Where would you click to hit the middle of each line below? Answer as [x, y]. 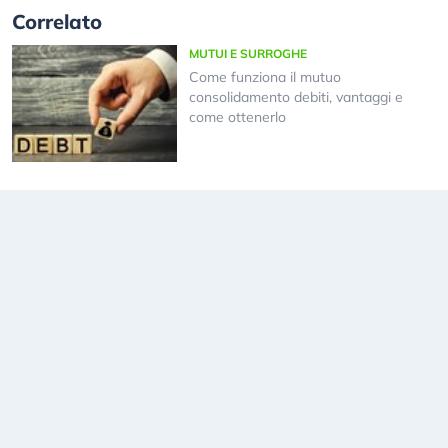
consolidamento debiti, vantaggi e [295, 97]
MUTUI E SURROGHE [247, 54]
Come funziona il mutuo [264, 77]
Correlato [57, 22]
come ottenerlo [237, 117]
